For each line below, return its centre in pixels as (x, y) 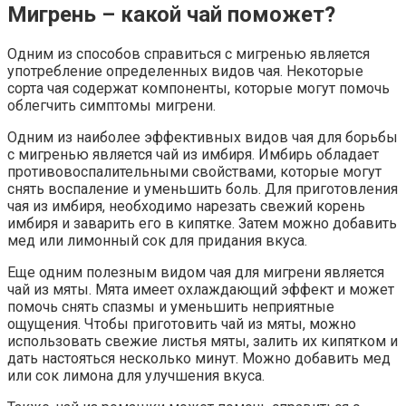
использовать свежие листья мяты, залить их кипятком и (203, 341)
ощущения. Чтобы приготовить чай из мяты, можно (182, 324)
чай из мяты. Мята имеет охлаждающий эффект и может (201, 289)
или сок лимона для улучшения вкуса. (136, 375)
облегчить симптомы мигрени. (111, 105)
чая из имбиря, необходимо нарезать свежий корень (186, 206)
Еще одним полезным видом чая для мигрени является (196, 272)
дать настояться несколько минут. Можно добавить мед (199, 358)
